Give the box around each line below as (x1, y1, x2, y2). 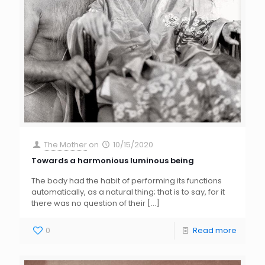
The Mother (44, 139, 88, 151)
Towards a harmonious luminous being (31, 155, 194, 167)
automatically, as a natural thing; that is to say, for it (31, 186, 225, 198)
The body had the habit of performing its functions (31, 175, 222, 187)
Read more (193, 225, 237, 237)
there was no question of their (31, 198, 146, 209)
